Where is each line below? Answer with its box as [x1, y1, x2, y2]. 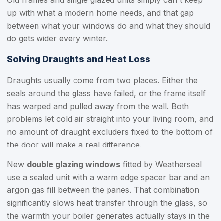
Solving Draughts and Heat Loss [7, 54, 150, 64]
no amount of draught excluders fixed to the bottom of [7, 127, 213, 137]
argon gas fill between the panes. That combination [7, 185, 199, 195]
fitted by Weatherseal [120, 159, 202, 169]
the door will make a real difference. [7, 140, 142, 149]
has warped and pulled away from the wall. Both [7, 101, 189, 111]
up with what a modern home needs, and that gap [7, 8, 194, 18]
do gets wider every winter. [7, 34, 108, 43]
